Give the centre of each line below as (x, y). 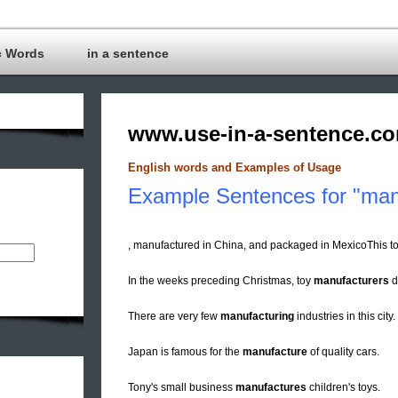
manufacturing (257, 317)
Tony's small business (182, 388)
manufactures (271, 388)
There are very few (174, 317)
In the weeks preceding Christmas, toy (221, 281)
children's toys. (343, 388)
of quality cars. (343, 352)
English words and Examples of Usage (235, 168)
